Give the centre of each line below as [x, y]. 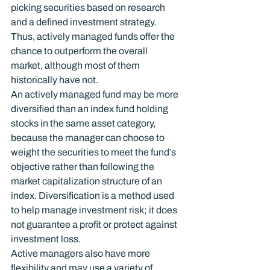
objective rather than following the [83, 167]
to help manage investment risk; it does [95, 210]
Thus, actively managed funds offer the [94, 36]
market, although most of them [76, 65]
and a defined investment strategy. [84, 22]
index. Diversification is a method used [93, 196]
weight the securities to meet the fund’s [94, 152]
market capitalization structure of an [87, 181]
